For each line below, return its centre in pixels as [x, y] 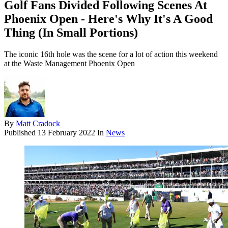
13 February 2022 [66, 133]
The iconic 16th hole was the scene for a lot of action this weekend [111, 54]
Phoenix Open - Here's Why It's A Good [108, 19]
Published [21, 133]
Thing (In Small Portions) [71, 33]
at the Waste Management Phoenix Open [69, 64]
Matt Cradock [38, 124]
